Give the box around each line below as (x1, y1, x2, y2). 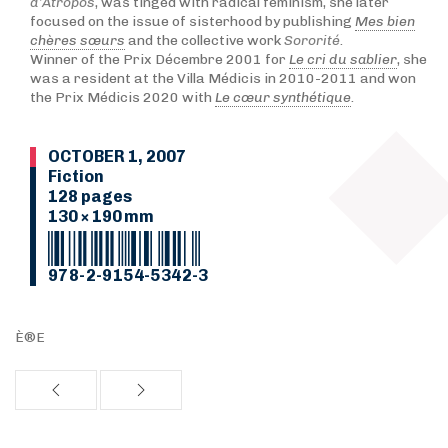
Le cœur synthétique (215, 89, 351, 107)
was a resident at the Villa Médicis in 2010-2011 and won (30, 70, 416, 88)
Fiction (48, 167, 104, 187)
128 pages (48, 187, 132, 207)
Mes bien (355, 13, 415, 31)
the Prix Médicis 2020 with (30, 89, 215, 107)
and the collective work (125, 32, 284, 50)
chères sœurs (30, 32, 125, 50)
